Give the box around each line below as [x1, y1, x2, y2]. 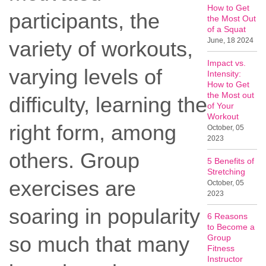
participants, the [9, 9, 160, 34]
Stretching [207, 167, 246, 177]
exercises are [9, 176, 136, 201]
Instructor [207, 254, 243, 264]
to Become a [207, 222, 255, 232]
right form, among [9, 121, 176, 145]
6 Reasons [207, 211, 248, 221]
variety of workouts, [9, 37, 193, 62]
